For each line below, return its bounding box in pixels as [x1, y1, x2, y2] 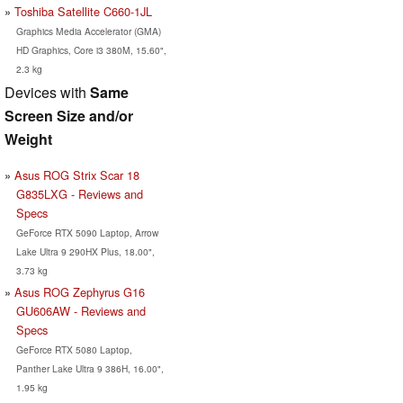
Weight [4, 128, 52, 149]
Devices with [4, 81, 90, 103]
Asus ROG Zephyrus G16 [14, 282, 145, 300]
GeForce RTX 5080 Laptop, [15, 342, 132, 356]
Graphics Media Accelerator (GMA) [15, 23, 161, 38]
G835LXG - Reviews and [15, 184, 143, 202]
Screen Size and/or [4, 104, 133, 126]
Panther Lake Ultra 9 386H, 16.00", [15, 361, 164, 375]
